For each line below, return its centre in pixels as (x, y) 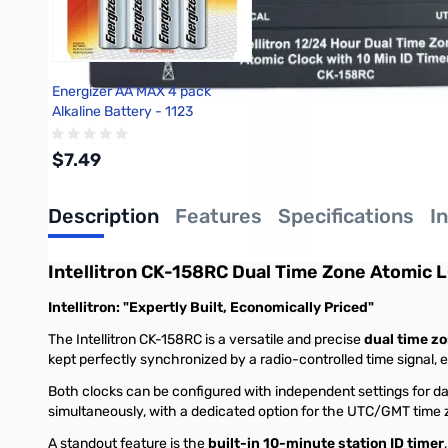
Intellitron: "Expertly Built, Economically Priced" (211, 308)
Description (103, 216)
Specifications (346, 216)
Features (218, 216)
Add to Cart (168, 238)
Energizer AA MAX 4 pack (131, 92)
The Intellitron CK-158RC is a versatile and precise (206, 340)
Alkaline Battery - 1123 (122, 112)
